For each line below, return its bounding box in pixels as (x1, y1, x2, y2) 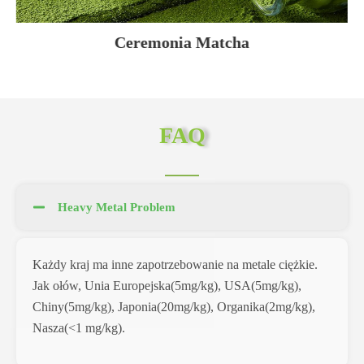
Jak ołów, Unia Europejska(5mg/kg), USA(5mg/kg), (32, 279, 301, 294)
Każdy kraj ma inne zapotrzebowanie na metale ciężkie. (32, 258, 318, 273)
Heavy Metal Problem (58, 201, 176, 215)
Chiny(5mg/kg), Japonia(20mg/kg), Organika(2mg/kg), (32, 301, 315, 315)
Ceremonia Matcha (115, 32, 249, 51)
